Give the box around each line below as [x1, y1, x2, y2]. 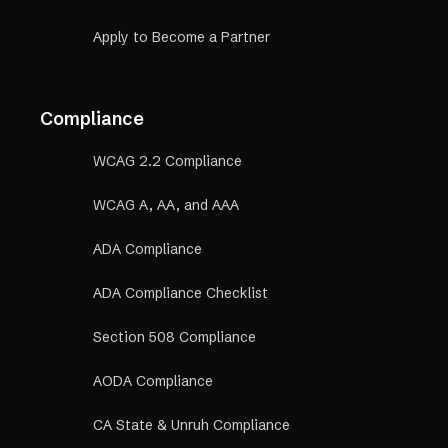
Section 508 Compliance [93, 328, 256, 347]
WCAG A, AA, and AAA [93, 196, 239, 215]
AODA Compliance [93, 372, 213, 391]
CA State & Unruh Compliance [93, 416, 290, 435]
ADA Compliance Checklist [93, 284, 268, 303]
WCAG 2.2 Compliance [93, 152, 242, 171]
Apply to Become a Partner [93, 28, 270, 47]
